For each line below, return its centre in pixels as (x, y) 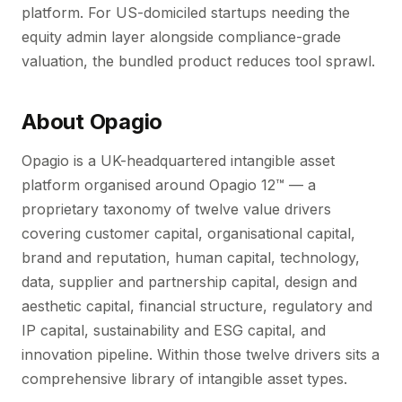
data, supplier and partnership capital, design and (189, 282)
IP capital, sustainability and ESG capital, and (174, 330)
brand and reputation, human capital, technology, (191, 258)
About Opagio (92, 122)
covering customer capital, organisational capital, (188, 233)
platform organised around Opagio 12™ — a (169, 185)
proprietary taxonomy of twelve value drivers (176, 209)
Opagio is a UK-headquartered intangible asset (178, 161)
